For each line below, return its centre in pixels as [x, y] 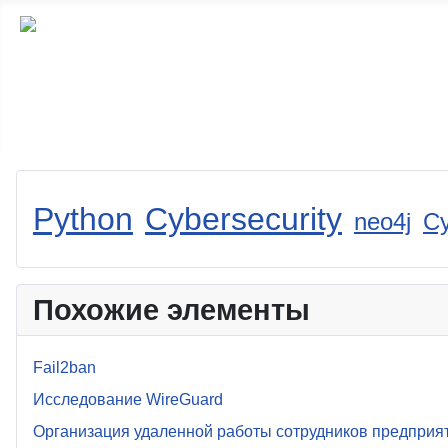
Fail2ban [64, 367]
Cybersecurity [243, 218]
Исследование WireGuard [128, 399]
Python [83, 218]
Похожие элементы [171, 309]
